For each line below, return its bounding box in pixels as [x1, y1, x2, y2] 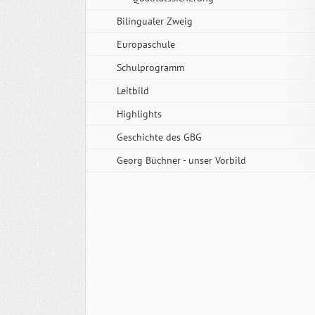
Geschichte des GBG [117, 130, 202, 143]
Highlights [117, 107, 162, 120]
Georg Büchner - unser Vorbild [117, 153, 246, 167]
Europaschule [117, 37, 175, 51]
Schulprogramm [117, 60, 184, 74]
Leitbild [117, 84, 149, 97]
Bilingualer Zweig [117, 14, 193, 27]
